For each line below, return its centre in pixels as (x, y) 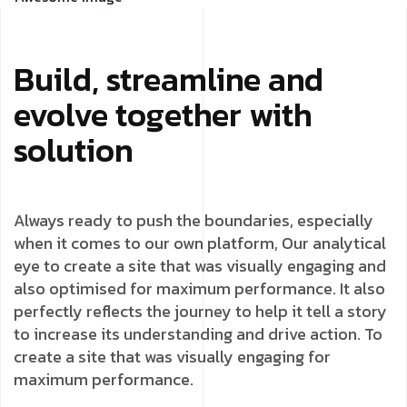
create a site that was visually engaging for (172, 357)
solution (74, 150)
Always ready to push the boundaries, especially (194, 221)
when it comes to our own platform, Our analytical (200, 243)
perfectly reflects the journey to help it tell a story (200, 312)
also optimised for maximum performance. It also (199, 289)
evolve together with (163, 115)
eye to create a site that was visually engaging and (200, 266)
